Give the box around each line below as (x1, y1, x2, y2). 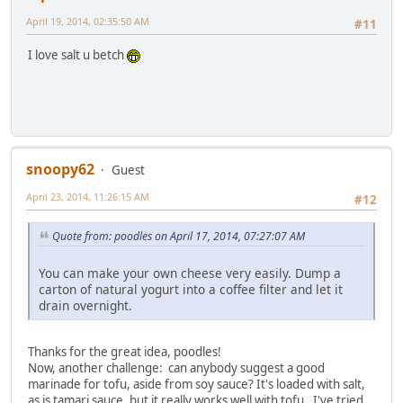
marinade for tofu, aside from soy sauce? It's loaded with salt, (28, 376, 365, 393)
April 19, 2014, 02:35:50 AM (26, 14, 149, 29)
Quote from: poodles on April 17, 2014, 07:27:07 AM (52, 228, 305, 245)
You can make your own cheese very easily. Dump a (39, 264, 341, 282)
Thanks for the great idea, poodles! (28, 344, 221, 361)
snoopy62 (26, 159, 94, 180)
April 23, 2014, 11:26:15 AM (26, 190, 149, 204)
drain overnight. (39, 297, 132, 315)
